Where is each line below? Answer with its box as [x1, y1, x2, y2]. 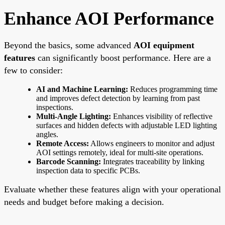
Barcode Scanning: [36, 157, 101, 166]
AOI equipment [134, 40, 194, 50]
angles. [36, 130, 58, 139]
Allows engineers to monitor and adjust [89, 139, 214, 148]
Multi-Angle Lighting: [36, 111, 111, 121]
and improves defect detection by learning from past [36, 93, 200, 102]
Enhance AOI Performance [4, 8, 214, 29]
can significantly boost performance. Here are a [35, 52, 211, 63]
